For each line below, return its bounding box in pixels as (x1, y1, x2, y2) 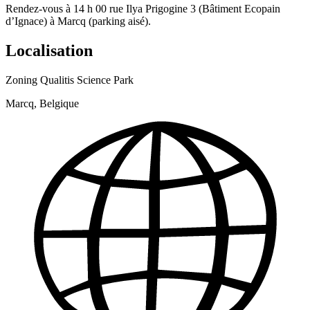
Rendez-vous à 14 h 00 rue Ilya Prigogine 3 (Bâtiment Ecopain (6, 2, 280, 15)
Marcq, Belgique (6, 97, 79, 109)
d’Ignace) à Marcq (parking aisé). (6, 15, 151, 27)
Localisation (6, 41, 93, 60)
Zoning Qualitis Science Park (6, 73, 134, 86)
